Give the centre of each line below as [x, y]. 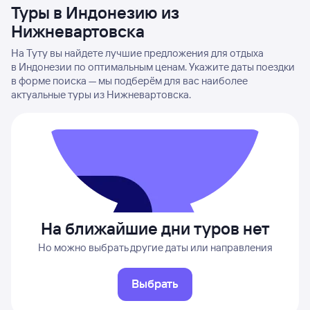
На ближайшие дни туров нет [155, 228]
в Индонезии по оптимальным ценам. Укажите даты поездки [153, 67]
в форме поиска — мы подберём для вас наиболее [129, 81]
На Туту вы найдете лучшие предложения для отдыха [137, 53]
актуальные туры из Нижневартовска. [101, 94]
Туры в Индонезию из [95, 12]
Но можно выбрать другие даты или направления [155, 247]
